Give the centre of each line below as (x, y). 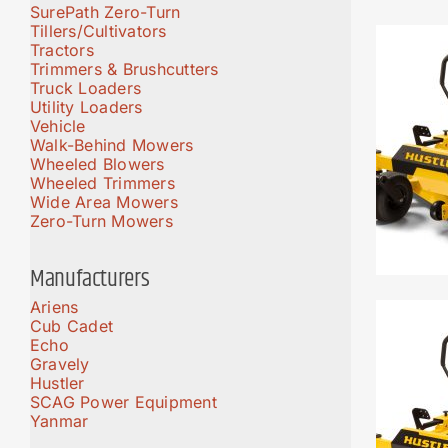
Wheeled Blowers (97, 163)
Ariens (54, 307)
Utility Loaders (86, 106)
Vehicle (58, 125)
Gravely (60, 364)
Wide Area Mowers (104, 201)
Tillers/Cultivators (98, 30)
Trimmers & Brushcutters (124, 68)
